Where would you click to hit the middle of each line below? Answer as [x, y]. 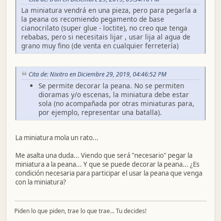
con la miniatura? [41, 182]
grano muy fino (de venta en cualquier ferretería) [100, 46]
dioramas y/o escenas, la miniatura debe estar [114, 95]
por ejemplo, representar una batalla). [100, 112]
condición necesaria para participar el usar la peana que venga [109, 173]
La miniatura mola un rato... [57, 138]
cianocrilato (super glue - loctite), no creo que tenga [104, 28]
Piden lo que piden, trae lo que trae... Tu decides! [80, 211]
